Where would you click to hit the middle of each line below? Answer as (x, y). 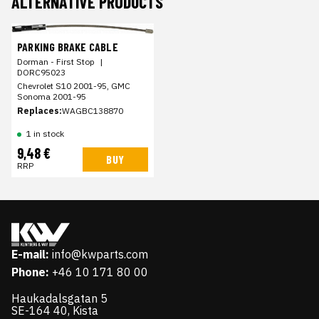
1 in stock (45, 133)
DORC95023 (41, 72)
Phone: (30, 272)
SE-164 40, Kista (55, 310)
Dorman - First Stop (56, 61)
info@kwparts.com (100, 254)
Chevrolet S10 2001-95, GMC (74, 85)
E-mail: (30, 254)
